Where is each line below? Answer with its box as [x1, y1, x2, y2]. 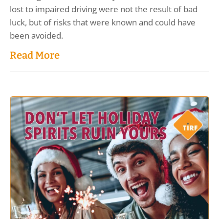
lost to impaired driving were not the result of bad [10, 3, 197, 15]
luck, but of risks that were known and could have [10, 17, 196, 28]
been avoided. [10, 30, 63, 42]
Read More [10, 49, 60, 62]
